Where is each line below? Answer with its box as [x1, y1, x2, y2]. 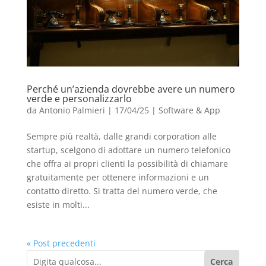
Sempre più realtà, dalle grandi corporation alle [26, 130, 217, 142]
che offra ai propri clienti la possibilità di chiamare [26, 157, 228, 169]
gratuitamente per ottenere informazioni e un [26, 171, 209, 183]
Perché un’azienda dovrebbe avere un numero [26, 82, 235, 96]
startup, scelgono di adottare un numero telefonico [26, 144, 230, 156]
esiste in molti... [26, 198, 90, 210]
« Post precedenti [26, 237, 96, 249]
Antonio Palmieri [39, 104, 105, 116]
